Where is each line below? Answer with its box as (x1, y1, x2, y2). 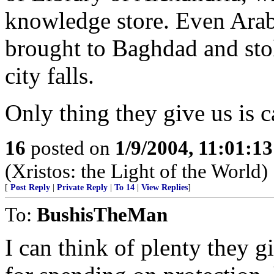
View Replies (141, 183, 188, 192)
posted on (26, 136, 115, 159)
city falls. (5, 62, 94, 89)
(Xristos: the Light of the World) (5, 160, 268, 182)
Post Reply (10, 183, 50, 192)
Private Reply (57, 183, 108, 192)
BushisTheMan (37, 203, 168, 226)
